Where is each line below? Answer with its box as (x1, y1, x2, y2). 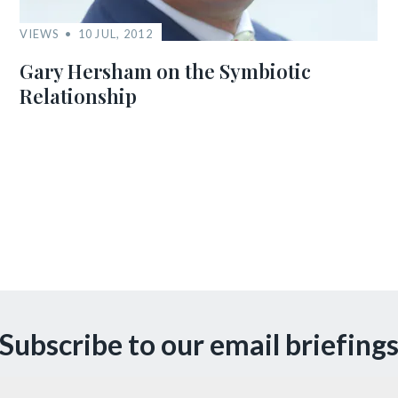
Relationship (20, 83, 138, 109)
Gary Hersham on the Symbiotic (20, 58, 312, 84)
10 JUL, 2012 (77, 27, 153, 41)
